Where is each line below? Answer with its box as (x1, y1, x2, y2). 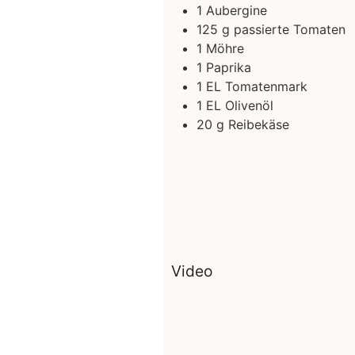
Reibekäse (227, 116, 289, 133)
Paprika (205, 59, 251, 76)
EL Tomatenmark (205, 78, 307, 95)
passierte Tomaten (233, 21, 345, 38)
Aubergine (205, 2, 267, 19)
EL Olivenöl (205, 97, 273, 114)
